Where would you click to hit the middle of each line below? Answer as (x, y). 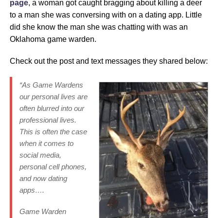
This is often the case (53, 132)
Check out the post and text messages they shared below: (109, 61)
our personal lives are (54, 97)
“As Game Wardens (51, 85)
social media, (40, 155)
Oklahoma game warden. (53, 39)
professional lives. (48, 120)
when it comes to (46, 144)
